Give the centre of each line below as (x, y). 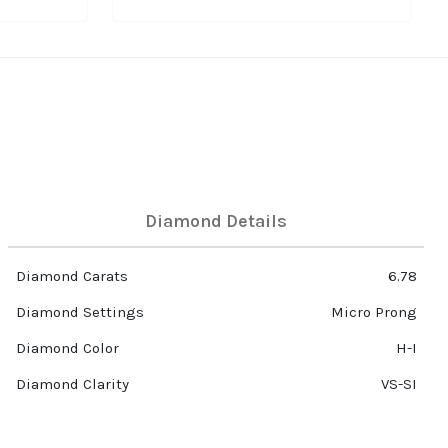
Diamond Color (67, 348)
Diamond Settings (79, 312)
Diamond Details (216, 221)
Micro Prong (373, 312)
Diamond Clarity (72, 384)
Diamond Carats (71, 276)
